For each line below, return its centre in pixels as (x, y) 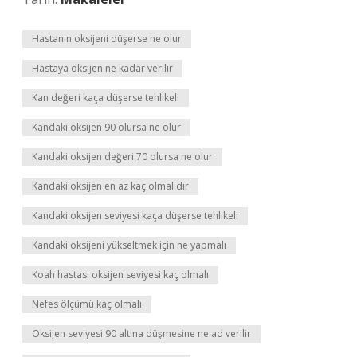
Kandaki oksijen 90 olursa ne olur (106, 127)
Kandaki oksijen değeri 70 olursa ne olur (122, 157)
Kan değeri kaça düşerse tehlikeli (106, 98)
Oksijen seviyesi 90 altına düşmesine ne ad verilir (141, 333)
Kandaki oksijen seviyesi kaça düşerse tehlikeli (135, 216)
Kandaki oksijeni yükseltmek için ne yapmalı (129, 245)
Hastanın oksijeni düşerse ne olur (107, 39)
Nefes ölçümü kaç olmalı (87, 304)
